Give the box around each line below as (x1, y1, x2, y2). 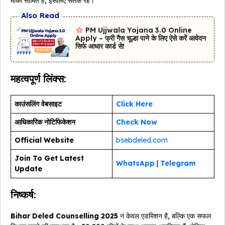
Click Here (116, 99, 153, 109)
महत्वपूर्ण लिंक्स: (11, 72, 66, 85)
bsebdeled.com (116, 136, 168, 145)
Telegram (160, 159, 196, 168)
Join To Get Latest (15, 154, 84, 163)
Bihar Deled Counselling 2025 (11, 211, 118, 221)
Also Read (21, 11, 59, 21)
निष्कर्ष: (11, 188, 36, 201)
